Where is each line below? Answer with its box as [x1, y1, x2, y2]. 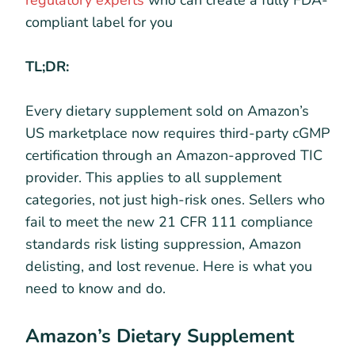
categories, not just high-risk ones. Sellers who [25, 190, 325, 209]
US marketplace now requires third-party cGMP [25, 124, 330, 143]
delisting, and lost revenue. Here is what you [25, 257, 312, 276]
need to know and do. [25, 279, 166, 298]
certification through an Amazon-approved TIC [25, 146, 323, 165]
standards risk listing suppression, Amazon [25, 235, 301, 254]
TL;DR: [25, 57, 69, 76]
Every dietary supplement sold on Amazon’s [25, 101, 309, 120]
